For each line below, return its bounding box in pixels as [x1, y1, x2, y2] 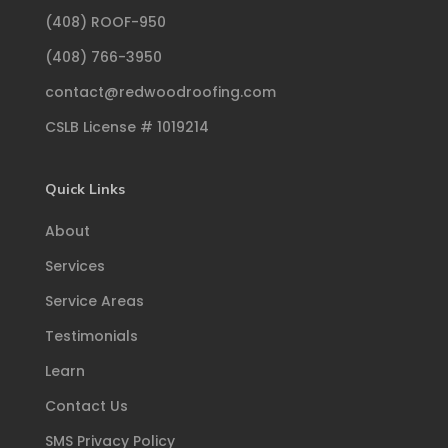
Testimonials [44, 326, 138, 347]
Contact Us [44, 396, 128, 417]
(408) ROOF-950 [44, 12, 166, 33]
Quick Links [44, 180, 125, 199]
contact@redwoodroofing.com [44, 82, 276, 103]
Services [44, 256, 105, 277]
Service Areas [44, 291, 144, 312]
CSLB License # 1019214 [44, 117, 209, 138]
